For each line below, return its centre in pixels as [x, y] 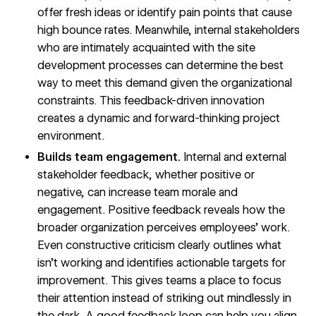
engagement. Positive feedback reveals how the [162, 210]
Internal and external [234, 157]
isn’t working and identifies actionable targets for [162, 263]
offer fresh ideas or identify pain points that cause [165, 13]
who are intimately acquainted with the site [147, 48]
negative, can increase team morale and [138, 193]
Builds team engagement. [109, 157]
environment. [71, 136]
